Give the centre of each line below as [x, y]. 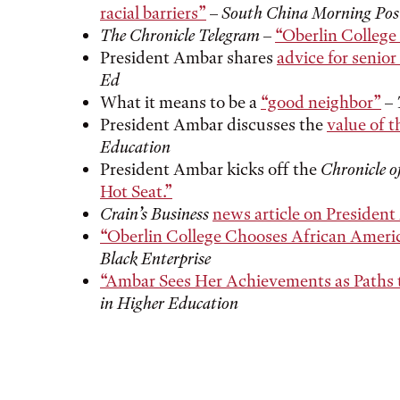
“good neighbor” [321, 102]
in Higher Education [169, 303]
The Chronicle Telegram [180, 35]
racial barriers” [153, 13]
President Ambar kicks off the [210, 169]
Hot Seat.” [136, 192]
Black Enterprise [155, 258]
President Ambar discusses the [213, 125]
